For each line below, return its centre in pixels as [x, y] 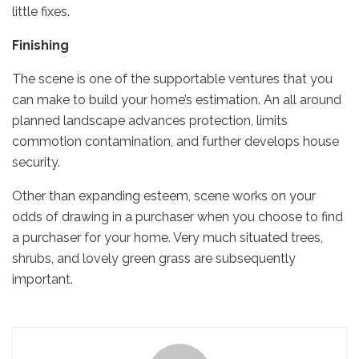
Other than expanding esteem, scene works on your [164, 196]
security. [36, 162]
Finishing [40, 45]
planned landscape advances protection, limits [150, 120]
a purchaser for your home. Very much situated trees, [167, 237]
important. [42, 279]
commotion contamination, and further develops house [175, 141]
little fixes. [41, 11]
